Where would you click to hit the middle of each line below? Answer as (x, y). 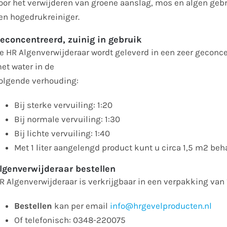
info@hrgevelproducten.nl (161, 206)
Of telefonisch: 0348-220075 (70, 220)
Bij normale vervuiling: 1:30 (67, 119)
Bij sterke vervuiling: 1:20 (64, 105)
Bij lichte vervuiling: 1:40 (62, 134)
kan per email (82, 206)
